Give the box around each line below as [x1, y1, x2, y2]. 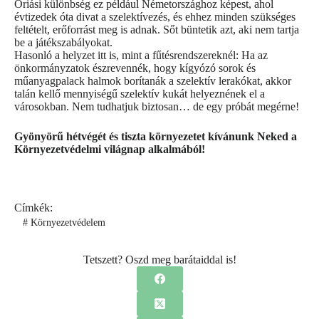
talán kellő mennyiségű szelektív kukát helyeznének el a [14, 88, 265, 100]
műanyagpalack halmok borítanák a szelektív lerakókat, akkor [14, 75, 291, 88]
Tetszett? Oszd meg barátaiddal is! [83, 253, 236, 266]
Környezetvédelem [27, 217, 105, 229]
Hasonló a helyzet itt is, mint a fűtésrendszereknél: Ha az [14, 49, 268, 62]
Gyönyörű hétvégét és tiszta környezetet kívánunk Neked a [14, 130, 297, 143]
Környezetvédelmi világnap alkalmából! [14, 143, 205, 156]
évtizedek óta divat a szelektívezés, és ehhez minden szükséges [14, 11, 296, 23]
